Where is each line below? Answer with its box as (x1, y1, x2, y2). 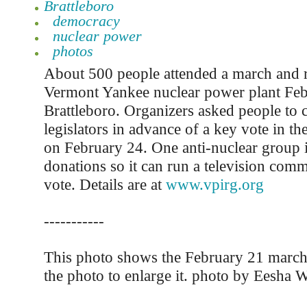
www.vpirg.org (165, 175, 264, 193)
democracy (52, 12, 120, 29)
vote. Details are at (43, 175, 166, 193)
